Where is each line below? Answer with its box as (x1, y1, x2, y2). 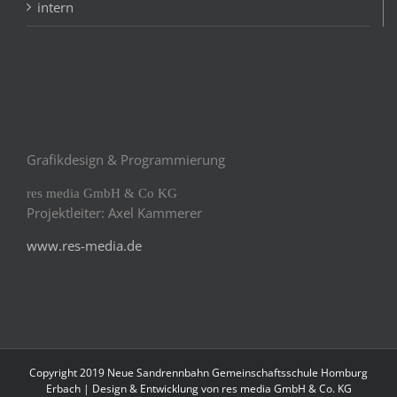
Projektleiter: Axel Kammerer (27, 204, 202, 222)
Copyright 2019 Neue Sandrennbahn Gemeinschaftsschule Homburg (29, 365, 368, 381)
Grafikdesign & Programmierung (27, 151, 225, 169)
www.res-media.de (27, 237, 142, 255)
